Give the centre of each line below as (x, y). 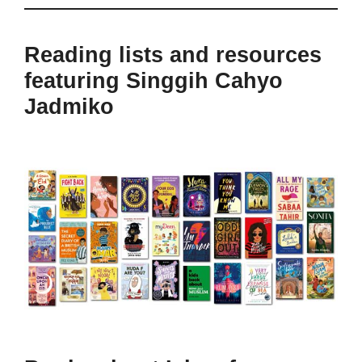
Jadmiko (69, 107)
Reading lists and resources (173, 55)
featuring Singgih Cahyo (154, 81)
